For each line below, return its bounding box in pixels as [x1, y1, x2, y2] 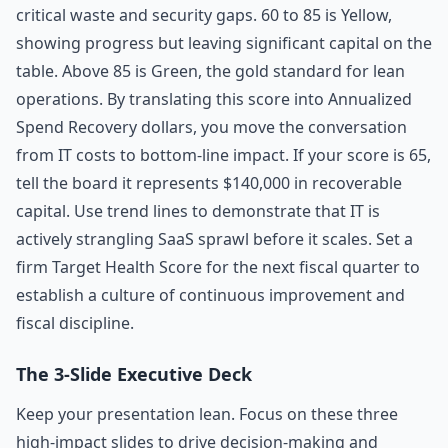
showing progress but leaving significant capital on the [16, 32, 432, 54]
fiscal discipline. [16, 312, 134, 334]
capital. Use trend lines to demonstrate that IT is [16, 200, 380, 222]
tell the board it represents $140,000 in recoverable [16, 172, 402, 194]
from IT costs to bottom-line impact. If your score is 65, [16, 144, 431, 166]
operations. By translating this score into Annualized [16, 88, 412, 110]
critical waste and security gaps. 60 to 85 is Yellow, [16, 4, 392, 26]
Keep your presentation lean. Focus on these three [16, 403, 398, 425]
